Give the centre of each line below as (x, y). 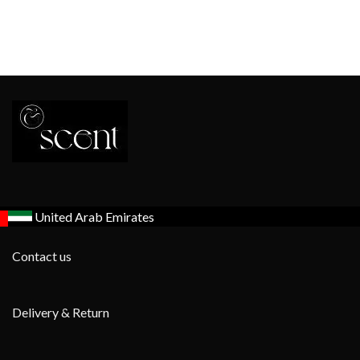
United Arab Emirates (94, 216)
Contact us (42, 256)
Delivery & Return (61, 312)
